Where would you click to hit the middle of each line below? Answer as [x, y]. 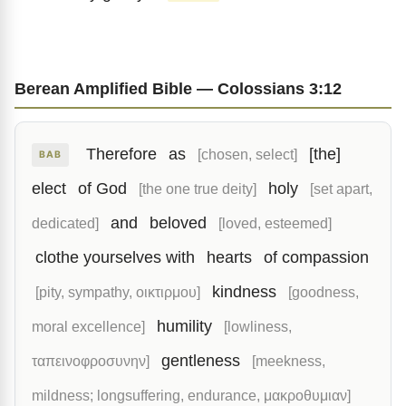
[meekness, [289, 361]
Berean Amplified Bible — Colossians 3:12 [178, 88]
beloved [178, 223]
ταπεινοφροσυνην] [91, 361]
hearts [229, 257]
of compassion [316, 257]
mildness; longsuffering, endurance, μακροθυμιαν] [191, 395]
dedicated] [65, 223]
